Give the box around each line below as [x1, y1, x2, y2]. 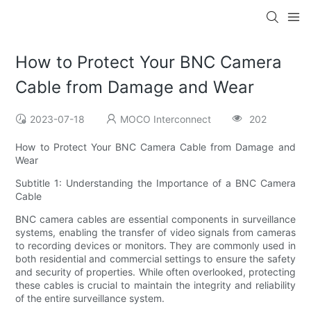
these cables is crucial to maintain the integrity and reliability [15, 279, 296, 292]
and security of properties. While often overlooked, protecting [15, 266, 296, 278]
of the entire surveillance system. [15, 292, 165, 305]
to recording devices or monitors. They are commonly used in [15, 239, 296, 252]
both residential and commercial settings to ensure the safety [15, 253, 296, 265]
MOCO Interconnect [120, 113, 212, 126]
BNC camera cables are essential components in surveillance [15, 213, 296, 226]
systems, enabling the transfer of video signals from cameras [15, 226, 296, 239]
